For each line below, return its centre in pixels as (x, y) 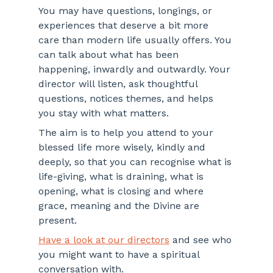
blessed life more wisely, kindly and (123, 147)
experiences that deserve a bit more (125, 26)
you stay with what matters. (103, 113)
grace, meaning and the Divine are (120, 206)
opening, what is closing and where (122, 191)
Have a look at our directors (104, 240)
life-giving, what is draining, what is (122, 177)
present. (57, 221)
